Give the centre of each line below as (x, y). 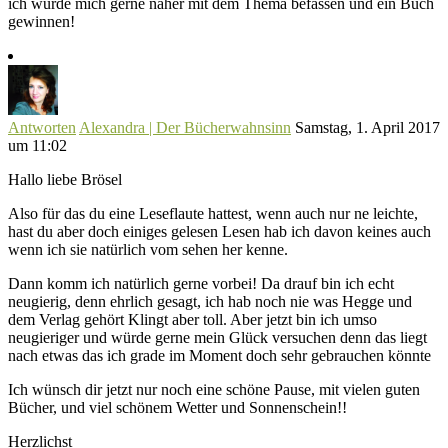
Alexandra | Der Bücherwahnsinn (185, 128)
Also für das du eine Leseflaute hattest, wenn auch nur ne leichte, (213, 214)
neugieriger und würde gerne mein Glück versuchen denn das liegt (217, 338)
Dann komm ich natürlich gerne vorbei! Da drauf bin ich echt (201, 284)
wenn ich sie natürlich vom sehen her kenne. (148, 250)
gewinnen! (41, 22)
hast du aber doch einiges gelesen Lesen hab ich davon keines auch (219, 232)
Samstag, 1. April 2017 (367, 128)
